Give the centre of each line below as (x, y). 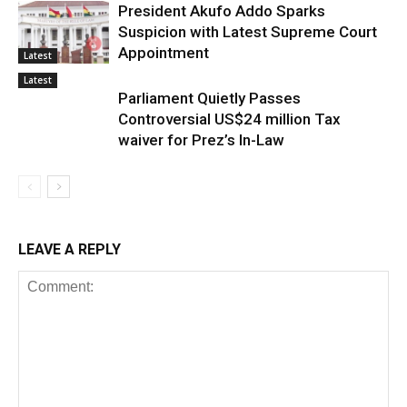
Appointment (164, 53)
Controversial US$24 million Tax (229, 119)
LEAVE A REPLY (69, 249)
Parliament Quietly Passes (209, 98)
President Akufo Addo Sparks (222, 11)
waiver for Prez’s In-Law (201, 140)
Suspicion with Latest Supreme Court (248, 32)
